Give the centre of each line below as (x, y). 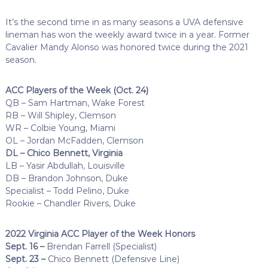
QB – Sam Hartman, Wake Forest (75, 103)
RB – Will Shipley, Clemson (60, 115)
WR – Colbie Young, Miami (60, 128)
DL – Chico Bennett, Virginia (64, 153)
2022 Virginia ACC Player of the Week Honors (100, 234)
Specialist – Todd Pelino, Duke (67, 191)
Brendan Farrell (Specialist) (100, 246)
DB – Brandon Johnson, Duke (66, 178)
